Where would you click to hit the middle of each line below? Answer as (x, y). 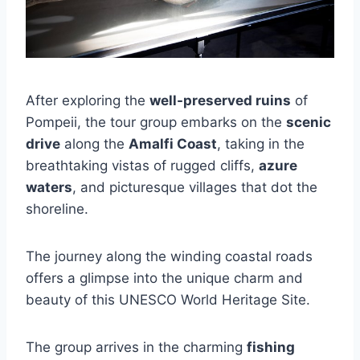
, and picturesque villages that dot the (195, 187)
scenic (309, 122)
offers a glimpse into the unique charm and (164, 278)
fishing (271, 347)
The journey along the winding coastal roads (169, 256)
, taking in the (261, 144)
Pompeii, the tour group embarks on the (156, 122)
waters (49, 187)
